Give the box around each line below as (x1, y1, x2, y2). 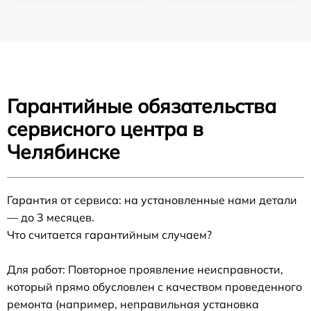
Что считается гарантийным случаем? (7, 227, 212, 242)
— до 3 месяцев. (7, 210, 94, 224)
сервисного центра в (7, 116, 203, 141)
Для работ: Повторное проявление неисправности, (7, 262, 283, 276)
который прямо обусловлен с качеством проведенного (7, 279, 302, 294)
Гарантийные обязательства (7, 93, 276, 118)
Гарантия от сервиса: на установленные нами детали (7, 192, 297, 207)
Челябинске (7, 139, 120, 164)
